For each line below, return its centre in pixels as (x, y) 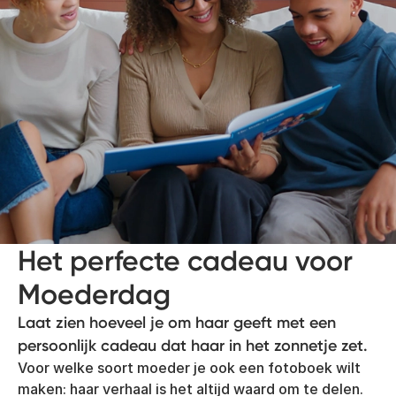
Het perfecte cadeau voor (185, 261)
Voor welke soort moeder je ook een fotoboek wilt (189, 368)
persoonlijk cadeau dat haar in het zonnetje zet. (193, 346)
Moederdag (94, 295)
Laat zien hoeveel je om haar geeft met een (177, 323)
